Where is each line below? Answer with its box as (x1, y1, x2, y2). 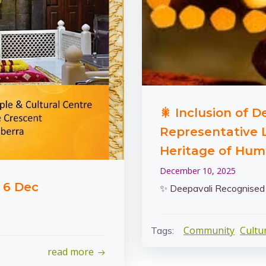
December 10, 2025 (160, 165, 236, 176)
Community (183, 224, 235, 237)
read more (47, 245, 94, 258)
